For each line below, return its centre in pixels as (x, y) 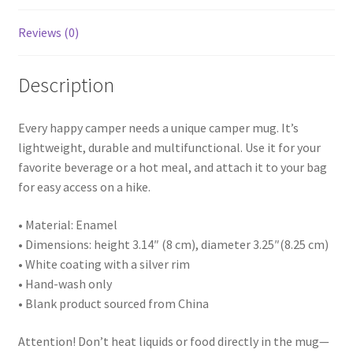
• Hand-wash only (65, 284)
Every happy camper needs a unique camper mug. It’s (158, 128)
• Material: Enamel (67, 225)
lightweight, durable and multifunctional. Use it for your (169, 148)
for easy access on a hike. (84, 187)
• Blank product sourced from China (113, 303)
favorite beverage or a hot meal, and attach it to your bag (172, 167)
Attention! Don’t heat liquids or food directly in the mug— (173, 341)
